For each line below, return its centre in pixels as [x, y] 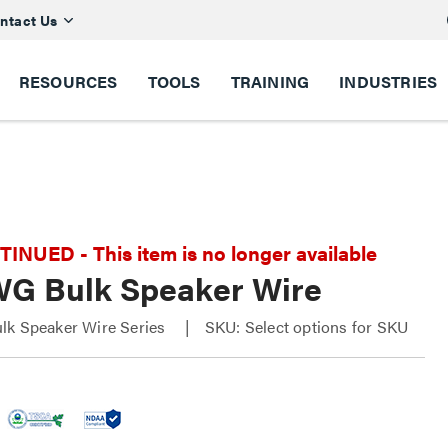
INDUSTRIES [388, 81]
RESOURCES [68, 81]
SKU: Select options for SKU [306, 326]
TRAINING [270, 81]
